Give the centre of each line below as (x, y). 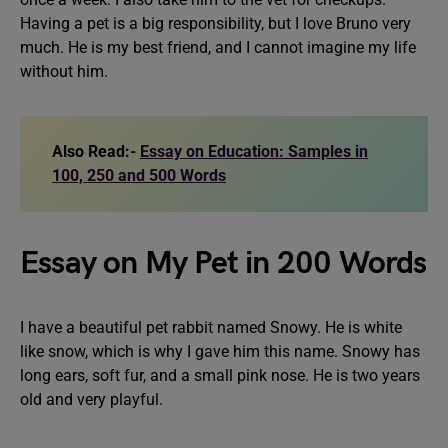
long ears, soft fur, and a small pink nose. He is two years (220, 375)
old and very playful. (91, 399)
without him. (64, 71)
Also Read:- (96, 151)
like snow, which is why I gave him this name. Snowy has (220, 351)
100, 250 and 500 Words (139, 175)
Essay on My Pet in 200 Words (223, 263)
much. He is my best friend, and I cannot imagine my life (218, 47)
